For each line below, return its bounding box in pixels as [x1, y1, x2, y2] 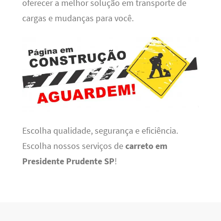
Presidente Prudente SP [22, 156, 114, 167]
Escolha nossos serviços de [22, 141, 125, 152]
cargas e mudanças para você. [22, 12, 134, 24]
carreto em [125, 141, 167, 152]
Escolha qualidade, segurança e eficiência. [22, 125, 178, 137]
